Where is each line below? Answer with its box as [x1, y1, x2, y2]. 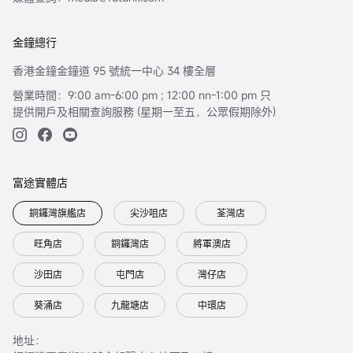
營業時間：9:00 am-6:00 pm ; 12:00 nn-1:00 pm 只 [13, 87, 271, 103]
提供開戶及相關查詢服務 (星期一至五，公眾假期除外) [13, 104, 276, 120]
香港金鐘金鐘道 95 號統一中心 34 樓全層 [13, 63, 216, 79]
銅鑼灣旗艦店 [29, 206, 86, 220]
